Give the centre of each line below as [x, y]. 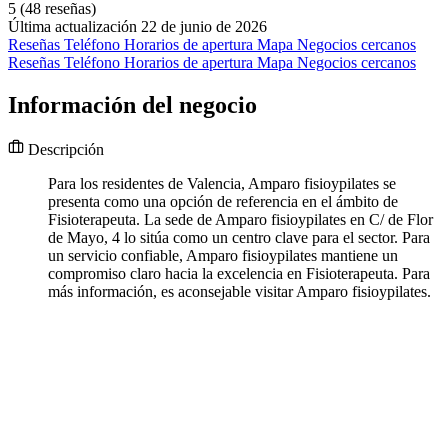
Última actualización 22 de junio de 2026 [137, 27]
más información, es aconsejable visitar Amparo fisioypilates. [239, 292]
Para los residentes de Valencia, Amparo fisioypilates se [222, 184]
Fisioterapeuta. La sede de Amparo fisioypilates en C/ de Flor [240, 220]
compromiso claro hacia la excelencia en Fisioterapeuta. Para [239, 274]
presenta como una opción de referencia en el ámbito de [223, 202]
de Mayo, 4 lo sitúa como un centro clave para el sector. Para [239, 238]
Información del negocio [132, 105]
